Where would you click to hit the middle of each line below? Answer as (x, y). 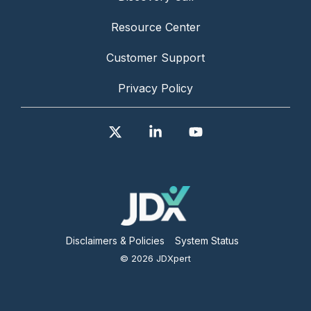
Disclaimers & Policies (115, 241)
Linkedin (187, 132)
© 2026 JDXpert (155, 259)
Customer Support (155, 58)
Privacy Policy (155, 89)
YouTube (228, 132)
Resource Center (155, 27)
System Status (207, 241)
